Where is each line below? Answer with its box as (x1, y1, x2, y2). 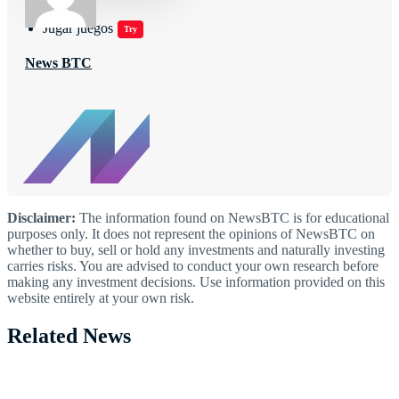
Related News (7, 323, 131, 347)
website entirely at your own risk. (7, 289, 194, 305)
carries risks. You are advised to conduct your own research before (7, 257, 379, 273)
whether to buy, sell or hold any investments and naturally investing (7, 241, 385, 257)
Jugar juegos (43, 20, 113, 36)
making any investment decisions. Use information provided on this (7, 273, 385, 289)
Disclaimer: (7, 209, 76, 225)
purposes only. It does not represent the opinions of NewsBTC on (7, 225, 375, 241)
